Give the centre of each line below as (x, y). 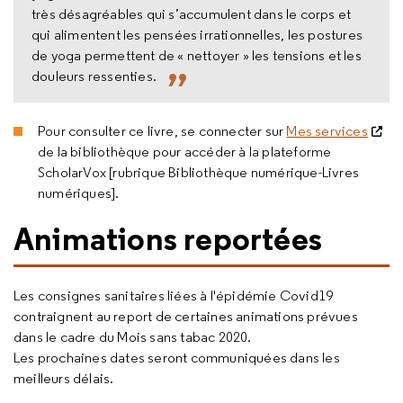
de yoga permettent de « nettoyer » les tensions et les (197, 55)
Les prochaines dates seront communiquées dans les (177, 358)
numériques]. (79, 193)
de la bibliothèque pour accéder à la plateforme (185, 151)
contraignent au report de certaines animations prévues (186, 316)
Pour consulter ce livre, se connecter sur (162, 130)
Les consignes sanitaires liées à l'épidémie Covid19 (174, 296)
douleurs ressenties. (94, 76)
